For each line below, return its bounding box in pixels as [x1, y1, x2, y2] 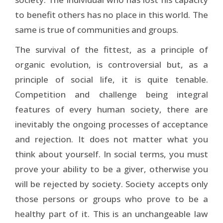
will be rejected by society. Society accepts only [15, 178, 208, 190]
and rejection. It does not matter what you [15, 133, 208, 145]
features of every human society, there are [15, 103, 208, 115]
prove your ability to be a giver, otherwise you [15, 163, 208, 175]
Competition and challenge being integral [15, 88, 208, 100]
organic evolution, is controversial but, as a [15, 58, 208, 70]
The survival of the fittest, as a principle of [15, 43, 208, 55]
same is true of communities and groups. [15, 23, 178, 35]
